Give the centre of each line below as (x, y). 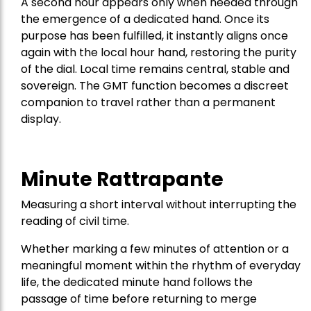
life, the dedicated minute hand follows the (137, 283)
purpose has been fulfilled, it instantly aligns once (154, 36)
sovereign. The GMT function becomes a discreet (155, 86)
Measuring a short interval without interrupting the (159, 205)
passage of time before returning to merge (139, 299)
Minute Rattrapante (122, 180)
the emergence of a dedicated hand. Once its (145, 19)
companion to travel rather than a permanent (148, 103)
